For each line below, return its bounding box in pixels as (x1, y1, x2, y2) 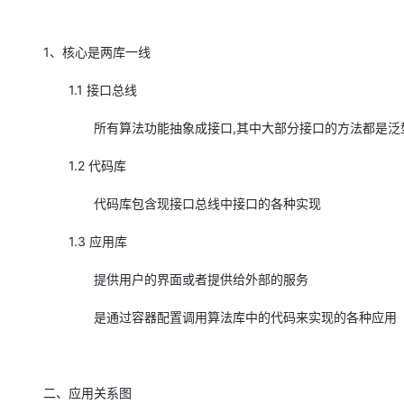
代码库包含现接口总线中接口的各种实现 (43, 195, 321, 211)
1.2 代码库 (43, 157, 126, 173)
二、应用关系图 (43, 384, 132, 400)
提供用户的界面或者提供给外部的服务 (43, 271, 308, 287)
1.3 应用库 (43, 233, 127, 249)
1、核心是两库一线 (43, 43, 151, 60)
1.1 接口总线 (43, 81, 137, 97)
